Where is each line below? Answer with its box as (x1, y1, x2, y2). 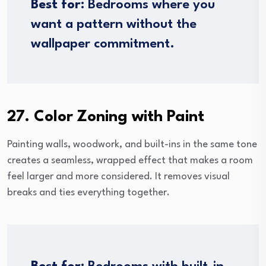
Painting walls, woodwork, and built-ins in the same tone (7, 140, 257, 150)
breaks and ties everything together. (7, 188, 170, 198)
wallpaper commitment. (31, 37, 175, 51)
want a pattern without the (31, 18, 197, 31)
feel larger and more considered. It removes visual (7, 172, 230, 182)
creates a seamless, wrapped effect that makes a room (7, 156, 253, 166)
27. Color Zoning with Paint (7, 109, 204, 125)
